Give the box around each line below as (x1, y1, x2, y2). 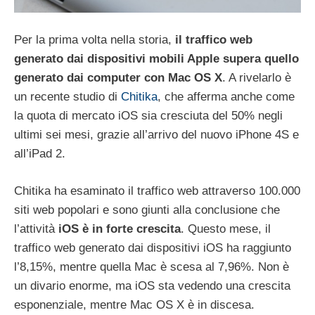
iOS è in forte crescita (58, 221, 181, 236)
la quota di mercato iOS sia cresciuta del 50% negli (14, 109, 283, 123)
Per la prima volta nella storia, (14, 33, 175, 47)
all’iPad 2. (14, 147, 65, 161)
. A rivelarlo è (222, 71, 291, 85)
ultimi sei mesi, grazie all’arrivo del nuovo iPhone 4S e (14, 128, 299, 142)
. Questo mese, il (181, 221, 271, 236)
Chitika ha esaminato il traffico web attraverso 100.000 (14, 184, 300, 198)
